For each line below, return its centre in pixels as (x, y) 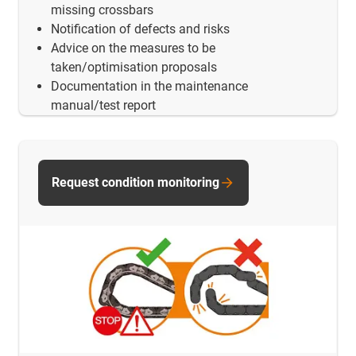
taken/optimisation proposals (134, 68)
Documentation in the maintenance (149, 87)
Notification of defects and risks (140, 29)
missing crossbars (102, 10)
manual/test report (103, 106)
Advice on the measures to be (133, 48)
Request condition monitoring (135, 183)
